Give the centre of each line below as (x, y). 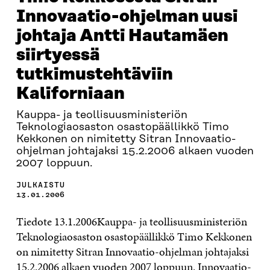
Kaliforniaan (70, 94)
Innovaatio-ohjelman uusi (127, 17)
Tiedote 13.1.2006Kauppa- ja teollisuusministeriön (131, 221)
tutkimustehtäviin (94, 74)
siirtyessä (58, 55)
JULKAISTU (40, 185)
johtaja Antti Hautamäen (122, 36)
